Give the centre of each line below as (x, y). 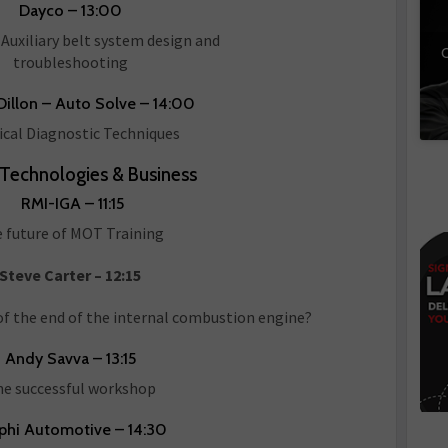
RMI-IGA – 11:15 (70, 203)
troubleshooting (70, 62)
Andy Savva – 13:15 (70, 358)
